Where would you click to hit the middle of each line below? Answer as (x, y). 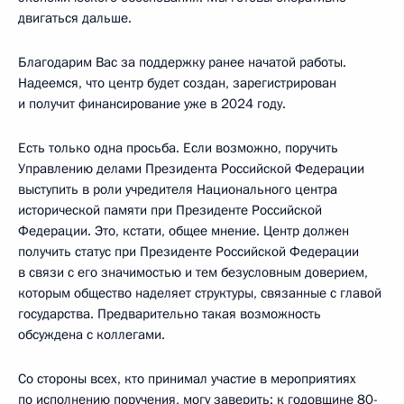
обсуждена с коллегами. (92, 334)
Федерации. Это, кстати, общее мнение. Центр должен (184, 230)
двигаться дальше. (75, 18)
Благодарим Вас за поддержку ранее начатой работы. (182, 62)
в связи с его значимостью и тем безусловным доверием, (193, 272)
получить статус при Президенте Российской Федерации (188, 251)
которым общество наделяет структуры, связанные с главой (200, 293)
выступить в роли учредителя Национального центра (178, 189)
